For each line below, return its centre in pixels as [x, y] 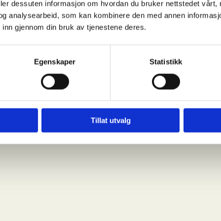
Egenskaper [55, 62]
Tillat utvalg [110, 120]
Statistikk [166, 62]
